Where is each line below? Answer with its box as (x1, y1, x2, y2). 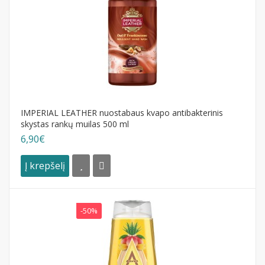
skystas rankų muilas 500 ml (21, 118, 129, 130)
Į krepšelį (25, 159, 65, 172)
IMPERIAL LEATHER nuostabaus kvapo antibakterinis (21, 107, 223, 119)
